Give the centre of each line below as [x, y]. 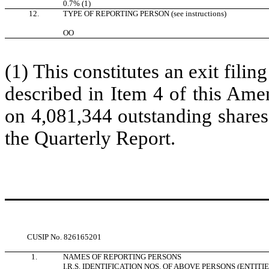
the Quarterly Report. [90, 138]
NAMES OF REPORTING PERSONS [122, 257]
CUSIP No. [45, 237]
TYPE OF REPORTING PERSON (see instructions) [145, 14]
